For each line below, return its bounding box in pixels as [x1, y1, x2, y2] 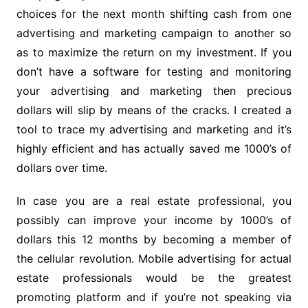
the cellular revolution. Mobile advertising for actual [16, 251, 292, 265]
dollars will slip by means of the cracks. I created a [16, 102, 292, 117]
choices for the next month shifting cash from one [16, 6, 292, 21]
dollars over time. [16, 160, 107, 175]
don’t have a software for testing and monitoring [16, 64, 292, 78]
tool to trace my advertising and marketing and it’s [16, 122, 292, 136]
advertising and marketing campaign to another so [16, 25, 292, 40]
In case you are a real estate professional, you [16, 193, 292, 208]
